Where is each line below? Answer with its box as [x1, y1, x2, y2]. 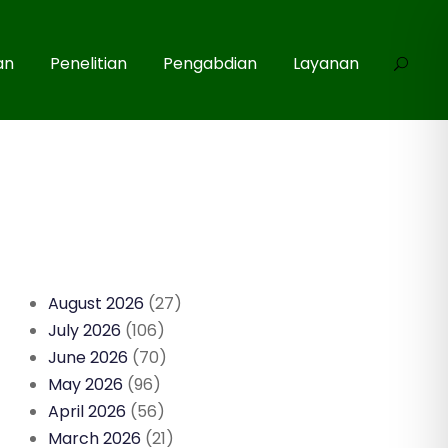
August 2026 [48, 292, 145, 315]
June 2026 [48, 346, 129, 369]
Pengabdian [163, 52, 257, 75]
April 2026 [48, 400, 127, 423]
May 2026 [48, 373, 124, 396]
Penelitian [50, 52, 127, 75]
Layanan [293, 52, 359, 75]
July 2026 [48, 319, 122, 342]
